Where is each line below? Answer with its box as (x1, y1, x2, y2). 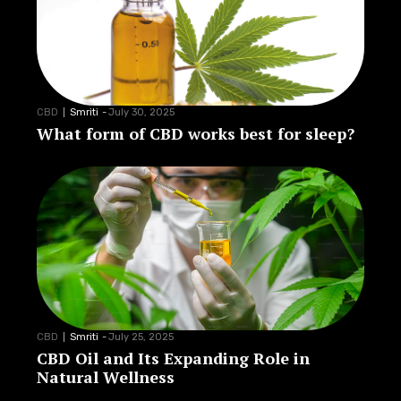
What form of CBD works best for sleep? (37, 123, 354, 145)
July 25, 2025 (108, 331, 174, 344)
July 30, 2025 (108, 107, 175, 119)
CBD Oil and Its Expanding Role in (37, 347, 310, 370)
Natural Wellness (37, 366, 175, 388)
